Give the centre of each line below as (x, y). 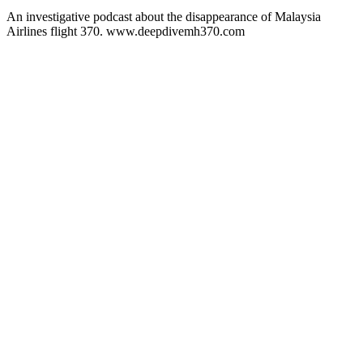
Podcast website (47, 45)
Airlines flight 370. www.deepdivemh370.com (126, 31)
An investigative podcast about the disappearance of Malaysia (164, 16)
